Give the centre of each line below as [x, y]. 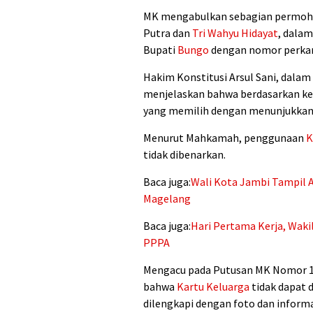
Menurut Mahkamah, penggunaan [225, 138]
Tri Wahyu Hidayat [235, 33]
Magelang [167, 199]
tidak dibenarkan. [184, 155]
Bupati [160, 50]
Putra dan [168, 33]
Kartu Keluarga [213, 287]
